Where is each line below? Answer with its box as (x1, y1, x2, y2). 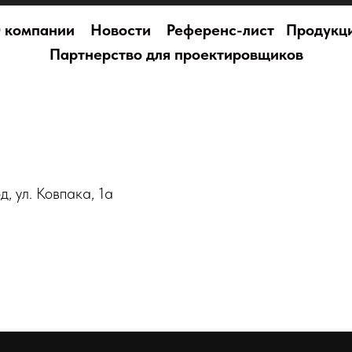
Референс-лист (167, 20, 274, 39)
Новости (90, 20, 151, 39)
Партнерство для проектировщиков (49, 44, 303, 64)
